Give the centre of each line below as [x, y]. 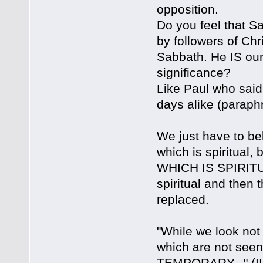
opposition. [187, 9]
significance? [193, 72]
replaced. [183, 199]
